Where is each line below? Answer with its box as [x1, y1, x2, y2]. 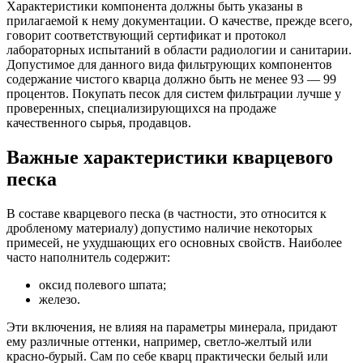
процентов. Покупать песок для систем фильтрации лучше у [6, 87, 341, 101]
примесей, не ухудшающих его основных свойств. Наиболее [6, 236, 342, 250]
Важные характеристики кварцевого [6, 147, 333, 169]
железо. [39, 293, 80, 306]
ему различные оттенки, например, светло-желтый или [6, 335, 312, 348]
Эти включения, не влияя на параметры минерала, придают [6, 320, 337, 334]
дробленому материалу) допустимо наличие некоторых [6, 221, 313, 235]
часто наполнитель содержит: [6, 250, 170, 264]
